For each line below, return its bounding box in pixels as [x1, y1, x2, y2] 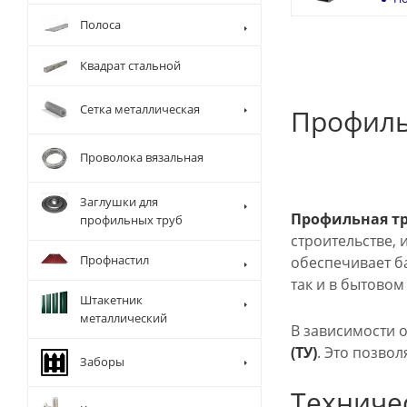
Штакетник [80, 292, 143, 308]
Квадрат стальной [80, 57, 181, 74]
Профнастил [80, 252, 149, 268]
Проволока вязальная [80, 149, 203, 165]
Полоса [80, 16, 121, 33]
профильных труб [80, 212, 183, 228]
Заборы [80, 353, 124, 370]
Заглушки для [80, 194, 158, 210]
